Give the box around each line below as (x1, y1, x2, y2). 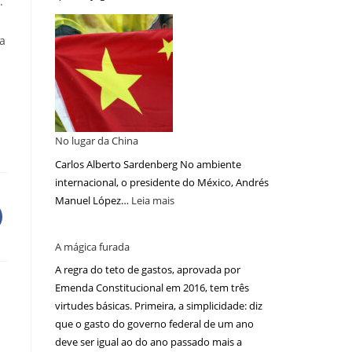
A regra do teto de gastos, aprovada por (55, 262, 240, 277)
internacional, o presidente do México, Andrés (55, 174, 269, 189)
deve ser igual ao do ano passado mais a (55, 335, 242, 350)
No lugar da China (55, 134, 138, 148)
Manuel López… (55, 192, 131, 207)
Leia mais (131, 192, 174, 207)
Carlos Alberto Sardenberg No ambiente (55, 156, 241, 171)
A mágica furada (55, 239, 130, 254)
